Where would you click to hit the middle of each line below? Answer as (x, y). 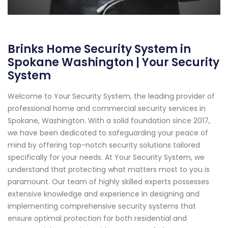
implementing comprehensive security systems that (102, 206)
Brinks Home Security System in (99, 49)
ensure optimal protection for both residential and (97, 219)
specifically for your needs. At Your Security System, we (106, 158)
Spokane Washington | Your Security (113, 63)
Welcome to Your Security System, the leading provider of (111, 96)
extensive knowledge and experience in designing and (104, 194)
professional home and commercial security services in (107, 109)
